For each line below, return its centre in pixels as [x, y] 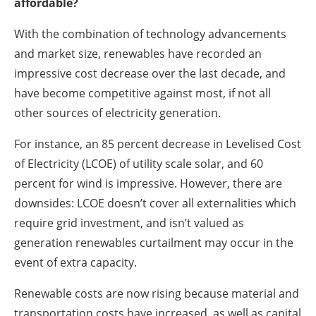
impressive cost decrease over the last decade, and [150, 73]
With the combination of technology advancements [150, 34]
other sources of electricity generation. [117, 113]
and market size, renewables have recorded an [138, 53]
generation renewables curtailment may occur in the [154, 242]
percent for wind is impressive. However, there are [148, 183]
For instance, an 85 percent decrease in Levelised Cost [158, 144]
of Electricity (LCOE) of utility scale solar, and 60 [139, 163]
